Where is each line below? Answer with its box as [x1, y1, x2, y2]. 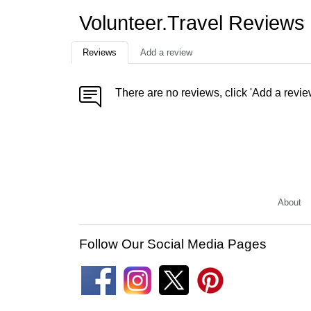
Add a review [140, 47, 192, 58]
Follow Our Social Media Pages [79, 237, 267, 251]
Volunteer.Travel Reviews [79, 12, 305, 34]
